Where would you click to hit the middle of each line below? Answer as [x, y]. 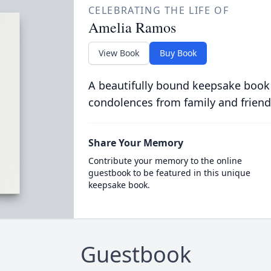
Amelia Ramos [132, 27]
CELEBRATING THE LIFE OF [158, 10]
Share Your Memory [135, 143]
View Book [119, 53]
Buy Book [178, 53]
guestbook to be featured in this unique [169, 173]
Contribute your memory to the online [165, 161]
